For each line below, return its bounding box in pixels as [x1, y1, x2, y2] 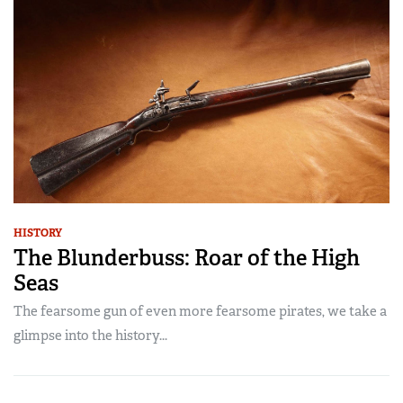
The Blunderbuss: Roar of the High [13, 243, 360, 272]
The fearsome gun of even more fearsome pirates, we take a [13, 301, 387, 320]
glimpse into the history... [13, 326, 167, 345]
